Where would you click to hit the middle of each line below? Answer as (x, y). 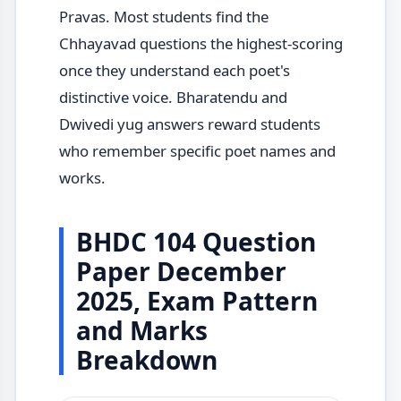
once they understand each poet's (174, 71)
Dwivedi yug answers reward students (189, 124)
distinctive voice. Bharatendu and (173, 98)
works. (82, 178)
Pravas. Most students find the (163, 17)
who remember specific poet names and (197, 151)
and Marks (141, 331)
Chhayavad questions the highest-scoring (200, 44)
